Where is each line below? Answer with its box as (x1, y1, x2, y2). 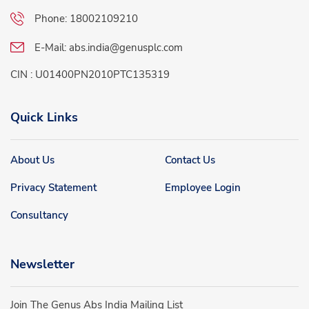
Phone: (34, 11, 70, 26)
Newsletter (10, 256, 74, 273)
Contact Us (165, 153, 215, 168)
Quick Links (10, 109, 78, 126)
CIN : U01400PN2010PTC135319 (10, 68, 170, 82)
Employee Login (165, 181, 241, 195)
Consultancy (10, 208, 68, 223)
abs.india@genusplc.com (69, 40, 183, 54)
